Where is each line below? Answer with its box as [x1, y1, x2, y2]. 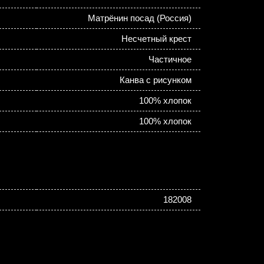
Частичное [148, 54, 192, 64]
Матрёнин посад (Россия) [87, 13, 192, 23]
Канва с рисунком [119, 75, 192, 85]
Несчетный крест [121, 34, 192, 44]
